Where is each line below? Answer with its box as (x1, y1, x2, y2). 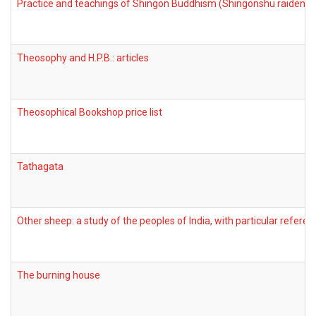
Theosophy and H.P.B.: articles (17, 52, 149, 64)
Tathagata (17, 161, 63, 173)
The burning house (17, 269, 100, 281)
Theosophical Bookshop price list (17, 107, 162, 119)
